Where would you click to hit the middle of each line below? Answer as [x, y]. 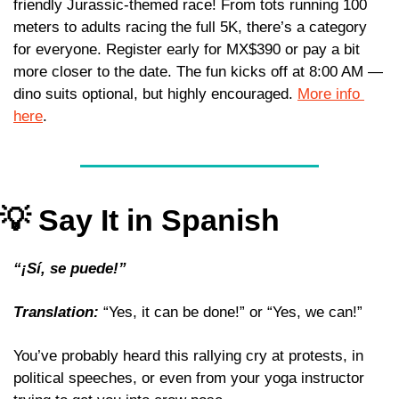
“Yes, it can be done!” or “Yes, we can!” [233, 313]
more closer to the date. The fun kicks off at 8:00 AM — [198, 72]
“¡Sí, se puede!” [72, 269]
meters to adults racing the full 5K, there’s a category [190, 28]
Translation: [56, 313]
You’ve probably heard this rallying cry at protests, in [188, 356]
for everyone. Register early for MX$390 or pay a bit [187, 50]
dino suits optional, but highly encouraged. [155, 94]
